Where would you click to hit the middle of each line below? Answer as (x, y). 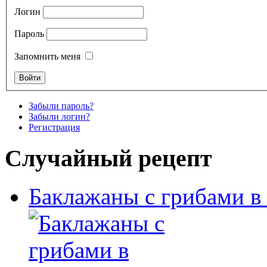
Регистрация (54, 127)
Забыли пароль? (61, 105)
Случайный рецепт (108, 158)
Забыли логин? (59, 116)
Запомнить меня (47, 56)
